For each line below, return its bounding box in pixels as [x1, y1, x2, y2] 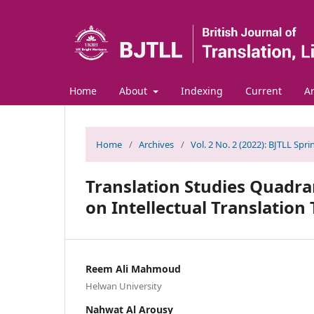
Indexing [180, 83, 223, 97]
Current [245, 83, 282, 97]
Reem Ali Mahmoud [86, 261, 181, 275]
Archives [139, 137, 174, 151]
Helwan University [86, 279, 162, 292]
